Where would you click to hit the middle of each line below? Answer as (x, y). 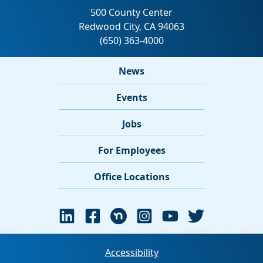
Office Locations (131, 177)
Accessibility (131, 252)
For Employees (131, 150)
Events (131, 97)
